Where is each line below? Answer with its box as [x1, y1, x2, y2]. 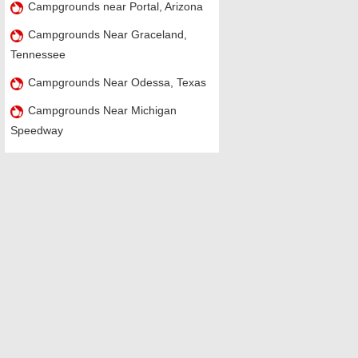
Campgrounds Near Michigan [27, 104, 177, 117]
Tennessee [10, 48, 66, 61]
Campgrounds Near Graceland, [27, 28, 187, 41]
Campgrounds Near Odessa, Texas [27, 76, 206, 89]
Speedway [10, 124, 63, 137]
